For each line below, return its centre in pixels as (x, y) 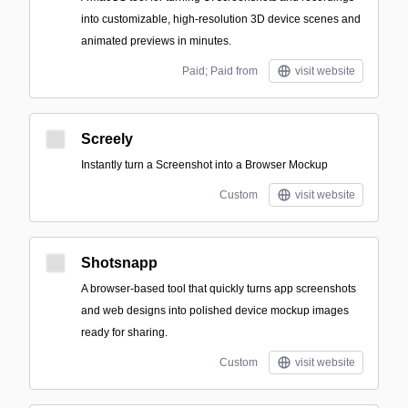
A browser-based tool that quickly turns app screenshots (219, 289)
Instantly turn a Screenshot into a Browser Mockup (204, 165)
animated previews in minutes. (156, 41)
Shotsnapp (119, 263)
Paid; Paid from (220, 71)
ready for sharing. (124, 332)
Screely (107, 139)
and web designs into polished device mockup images (215, 311)
